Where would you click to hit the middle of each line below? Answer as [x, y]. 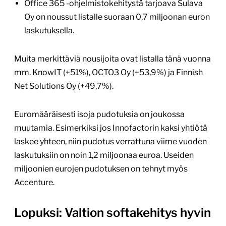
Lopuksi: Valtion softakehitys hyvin [112, 213]
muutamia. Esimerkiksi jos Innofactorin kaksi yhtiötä [111, 128]
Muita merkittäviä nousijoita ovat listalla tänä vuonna [112, 59]
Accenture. [34, 183]
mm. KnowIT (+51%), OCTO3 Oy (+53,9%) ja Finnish [108, 73]
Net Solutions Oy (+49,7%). [64, 86]
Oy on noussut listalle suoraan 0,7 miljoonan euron [117, 17]
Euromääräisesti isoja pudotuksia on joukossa [99, 115]
